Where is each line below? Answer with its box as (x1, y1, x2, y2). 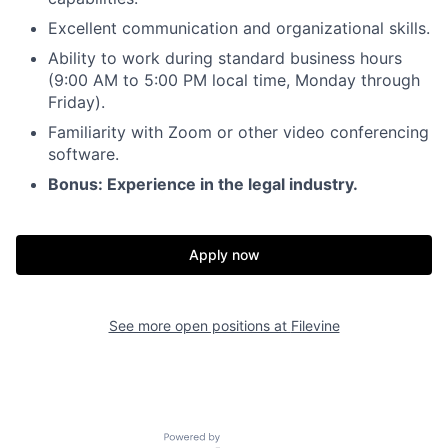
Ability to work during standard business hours (48, 47, 402, 68)
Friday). (48, 91, 105, 112)
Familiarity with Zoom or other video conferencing (48, 121, 429, 142)
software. (48, 143, 119, 164)
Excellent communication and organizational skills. (48, 17, 430, 38)
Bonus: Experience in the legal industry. (48, 173, 358, 194)
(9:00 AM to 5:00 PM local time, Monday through (48, 69, 420, 90)
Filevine (290, 316, 340, 334)
